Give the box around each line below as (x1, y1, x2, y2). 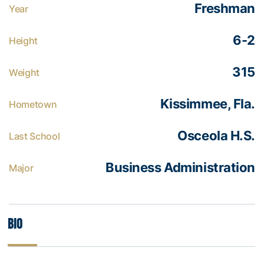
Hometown (9, 98, 57, 111)
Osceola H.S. (177, 128, 255, 144)
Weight (9, 67, 40, 79)
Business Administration (105, 160, 255, 176)
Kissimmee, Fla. (160, 96, 255, 112)
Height (9, 35, 38, 47)
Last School (9, 130, 60, 143)
